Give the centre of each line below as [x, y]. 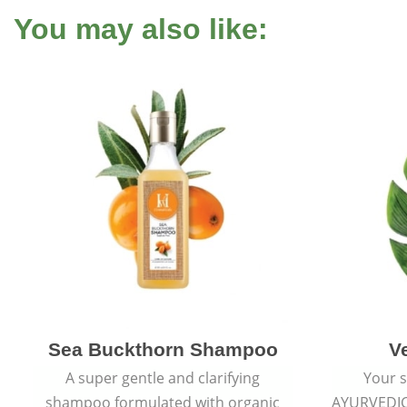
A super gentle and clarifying [163, 377]
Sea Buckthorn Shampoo [163, 349]
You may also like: [141, 29]
